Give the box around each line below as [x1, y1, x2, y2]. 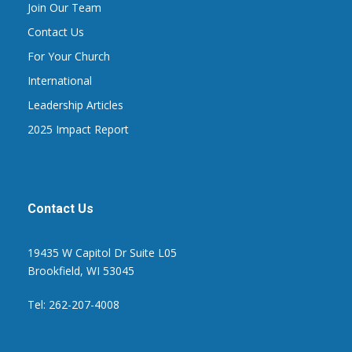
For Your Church [27, 49, 110, 64]
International [27, 73, 92, 89]
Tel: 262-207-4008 [27, 297, 119, 313]
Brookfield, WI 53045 [27, 263, 134, 279]
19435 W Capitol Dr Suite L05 [27, 245, 177, 261]
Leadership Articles [27, 97, 123, 113]
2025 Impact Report [27, 122, 129, 137]
